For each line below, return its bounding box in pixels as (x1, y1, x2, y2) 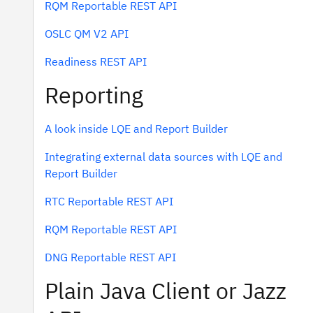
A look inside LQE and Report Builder (45, 122, 228, 136)
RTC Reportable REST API (45, 194, 173, 208)
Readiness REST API (45, 54, 147, 68)
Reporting (45, 80, 143, 110)
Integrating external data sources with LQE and (45, 150, 282, 163)
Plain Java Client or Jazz (45, 276, 286, 305)
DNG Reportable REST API (45, 250, 176, 264)
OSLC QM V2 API (45, 27, 129, 41)
